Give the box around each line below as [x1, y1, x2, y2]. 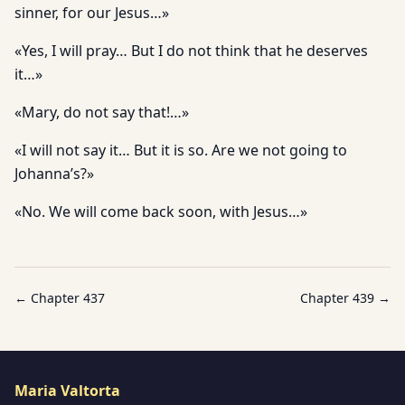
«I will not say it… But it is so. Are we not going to [14, 140, 347, 160]
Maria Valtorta [14, 381, 120, 400]
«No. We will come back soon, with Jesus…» [14, 202, 307, 221]
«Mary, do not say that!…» [14, 102, 189, 122]
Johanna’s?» [14, 164, 94, 184]
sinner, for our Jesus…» [14, 3, 169, 23]
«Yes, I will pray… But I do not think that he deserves [14, 41, 368, 61]
